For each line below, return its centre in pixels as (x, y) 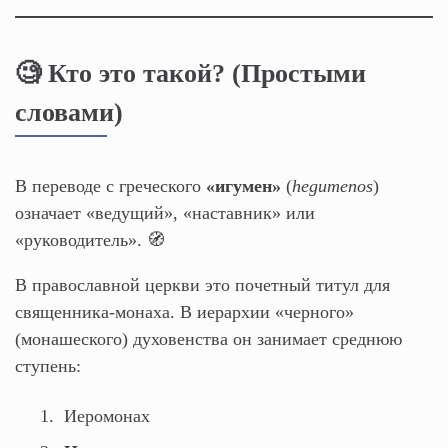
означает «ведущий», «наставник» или (165, 212)
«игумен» (243, 185)
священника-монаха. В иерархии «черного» (184, 311)
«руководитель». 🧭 (90, 239)
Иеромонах (107, 415)
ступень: (48, 365)
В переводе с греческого (110, 185)
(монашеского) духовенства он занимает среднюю (208, 338)
